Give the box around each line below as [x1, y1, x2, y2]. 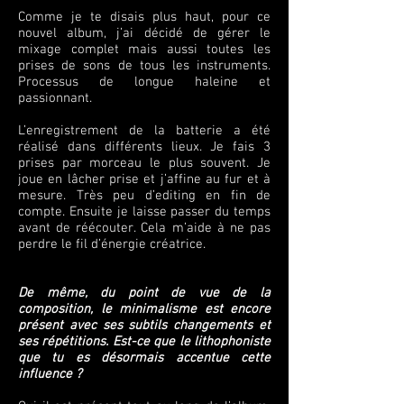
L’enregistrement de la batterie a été [18, 123, 271, 139]
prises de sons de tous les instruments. [18, 58, 271, 74]
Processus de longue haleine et [18, 74, 271, 90]
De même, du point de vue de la [18, 285, 271, 301]
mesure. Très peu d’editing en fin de [18, 188, 271, 204]
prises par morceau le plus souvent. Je [18, 155, 271, 171]
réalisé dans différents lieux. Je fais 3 [18, 139, 271, 155]
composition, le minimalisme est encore [18, 301, 271, 317]
